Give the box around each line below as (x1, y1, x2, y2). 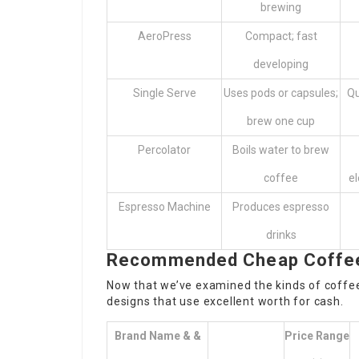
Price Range (284, 329, 349, 342)
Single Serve (132, 86, 196, 99)
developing (253, 57, 309, 71)
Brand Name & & (114, 329, 201, 342)
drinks (265, 228, 296, 241)
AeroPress (137, 29, 192, 42)
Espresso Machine (118, 200, 211, 213)
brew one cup (247, 114, 315, 127)
